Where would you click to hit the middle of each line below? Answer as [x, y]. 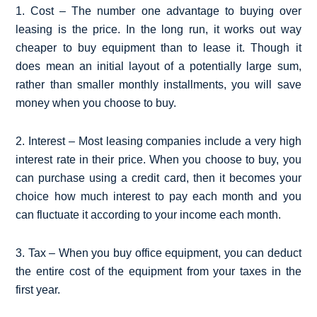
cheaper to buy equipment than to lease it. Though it [158, 47]
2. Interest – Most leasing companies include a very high [158, 141]
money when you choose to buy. [96, 103]
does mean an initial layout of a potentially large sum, [158, 66]
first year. [38, 289]
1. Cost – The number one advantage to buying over [158, 11]
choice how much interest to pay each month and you [158, 196]
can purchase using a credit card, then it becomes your [158, 178]
